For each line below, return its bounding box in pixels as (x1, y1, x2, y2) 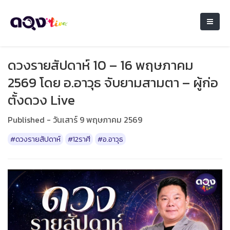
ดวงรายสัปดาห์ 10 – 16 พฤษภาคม (8, 55, 194, 75)
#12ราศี (68, 133, 90, 145)
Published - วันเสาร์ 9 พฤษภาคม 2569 (8, 113, 142, 126)
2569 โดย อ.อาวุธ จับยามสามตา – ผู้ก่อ (8, 72, 218, 92)
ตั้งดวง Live (8, 90, 75, 110)
